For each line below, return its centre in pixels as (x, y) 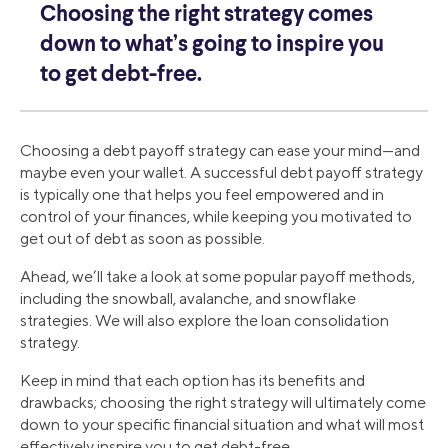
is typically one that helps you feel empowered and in (202, 195)
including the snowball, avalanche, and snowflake (188, 299)
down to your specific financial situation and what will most (222, 425)
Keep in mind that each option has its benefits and (192, 381)
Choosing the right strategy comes (206, 15)
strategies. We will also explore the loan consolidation (204, 321)
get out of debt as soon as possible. (142, 239)
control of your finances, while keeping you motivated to (216, 217)
